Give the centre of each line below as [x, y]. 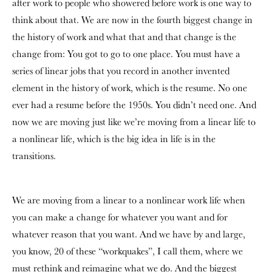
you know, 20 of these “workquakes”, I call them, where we [127, 251]
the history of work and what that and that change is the [124, 36]
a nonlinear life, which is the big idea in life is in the [114, 138]
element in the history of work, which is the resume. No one [130, 87]
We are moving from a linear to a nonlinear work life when [129, 200]
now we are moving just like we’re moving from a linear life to [134, 121]
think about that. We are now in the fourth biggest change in [132, 19]
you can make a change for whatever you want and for [120, 217]
